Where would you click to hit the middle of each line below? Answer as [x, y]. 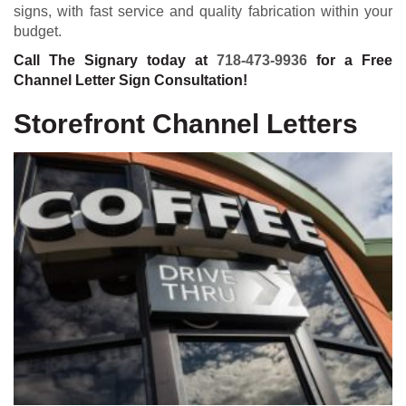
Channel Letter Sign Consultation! [130, 80]
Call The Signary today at [115, 60]
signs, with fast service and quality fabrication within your [203, 11]
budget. [38, 31]
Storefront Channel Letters [186, 123]
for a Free [350, 60]
